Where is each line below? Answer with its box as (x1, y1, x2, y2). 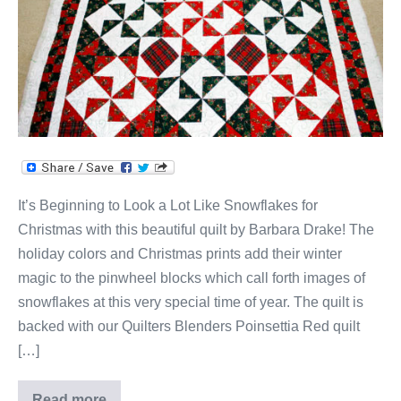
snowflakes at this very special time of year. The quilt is (18, 294, 363, 311)
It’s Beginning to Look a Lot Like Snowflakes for (18, 198, 318, 214)
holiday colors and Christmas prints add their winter (18, 246, 342, 262)
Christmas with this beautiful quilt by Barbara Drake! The (18, 222, 374, 238)
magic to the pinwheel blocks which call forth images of (18, 270, 365, 286)
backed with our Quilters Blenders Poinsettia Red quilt (18, 319, 360, 335)
